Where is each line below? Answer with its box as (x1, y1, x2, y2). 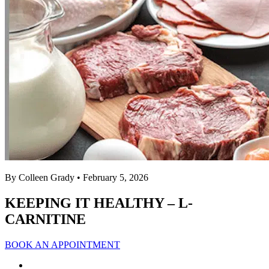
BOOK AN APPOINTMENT (5, 239, 120, 250)
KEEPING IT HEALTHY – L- (5, 195, 193, 211)
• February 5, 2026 (77, 172, 148, 183)
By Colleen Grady (5, 172, 74, 183)
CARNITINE (5, 211, 86, 227)
